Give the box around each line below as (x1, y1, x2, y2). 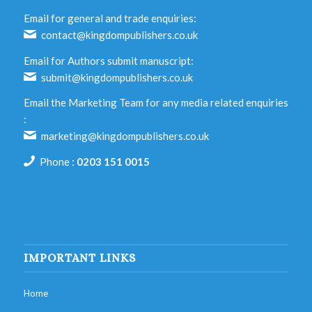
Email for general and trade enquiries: (23, 11, 196, 24)
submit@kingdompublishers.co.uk (41, 70, 194, 84)
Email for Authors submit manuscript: (23, 54, 194, 67)
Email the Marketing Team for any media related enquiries (23, 96, 288, 109)
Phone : (40, 155, 77, 169)
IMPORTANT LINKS (23, 251, 136, 265)
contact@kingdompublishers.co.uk (41, 28, 198, 41)
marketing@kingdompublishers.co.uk (41, 130, 210, 143)
